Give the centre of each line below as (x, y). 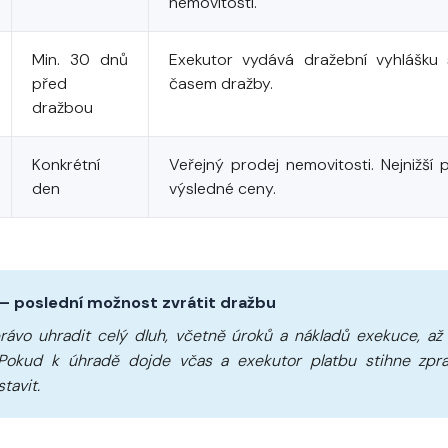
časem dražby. (221, 83)
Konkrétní (66, 164)
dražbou (62, 107)
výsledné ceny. (222, 188)
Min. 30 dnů (80, 59)
